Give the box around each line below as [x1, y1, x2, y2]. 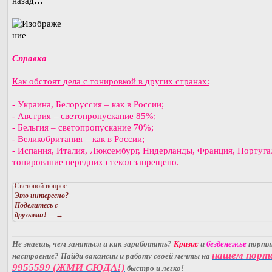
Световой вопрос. [15, 181, 69, 190]
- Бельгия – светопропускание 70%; [12, 122, 154, 132]
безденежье [206, 239, 246, 248]
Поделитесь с [15, 200, 58, 209]
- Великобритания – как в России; [12, 134, 144, 144]
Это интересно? [15, 191, 69, 200]
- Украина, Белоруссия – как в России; [12, 99, 164, 109]
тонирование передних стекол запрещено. [12, 157, 179, 167]
